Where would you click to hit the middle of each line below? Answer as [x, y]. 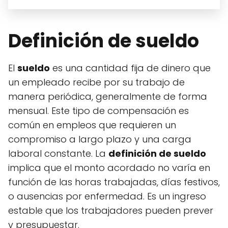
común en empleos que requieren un [92, 125]
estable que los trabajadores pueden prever [111, 211]
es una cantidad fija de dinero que [130, 68]
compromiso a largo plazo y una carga [100, 139]
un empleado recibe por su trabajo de [96, 82]
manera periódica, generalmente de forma [108, 97]
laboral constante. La [58, 154]
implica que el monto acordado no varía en [109, 168]
